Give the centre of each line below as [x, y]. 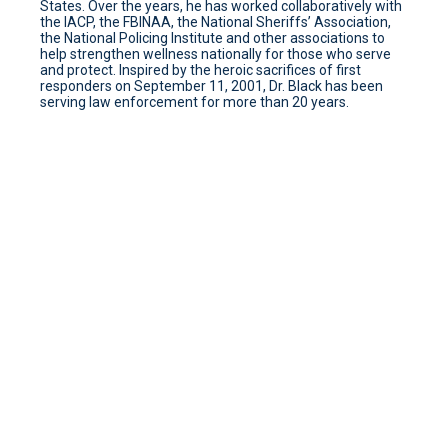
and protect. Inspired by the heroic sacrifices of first [200, 70]
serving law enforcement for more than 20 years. [194, 102]
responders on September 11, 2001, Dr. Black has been [211, 86]
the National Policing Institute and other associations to [212, 38]
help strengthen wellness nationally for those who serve [215, 54]
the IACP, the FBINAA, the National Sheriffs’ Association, [215, 22]
